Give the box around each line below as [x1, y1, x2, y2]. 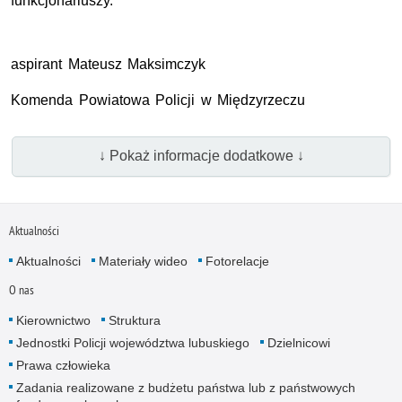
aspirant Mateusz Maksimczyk [11, 56, 206, 72]
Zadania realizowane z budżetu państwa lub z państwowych [15, 380, 355, 396]
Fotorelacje [205, 254, 269, 269]
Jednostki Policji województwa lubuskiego [15, 336, 249, 351]
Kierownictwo [15, 313, 91, 328]
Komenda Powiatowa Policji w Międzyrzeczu [11, 92, 306, 108]
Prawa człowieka [15, 358, 110, 373]
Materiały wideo [98, 254, 188, 269]
